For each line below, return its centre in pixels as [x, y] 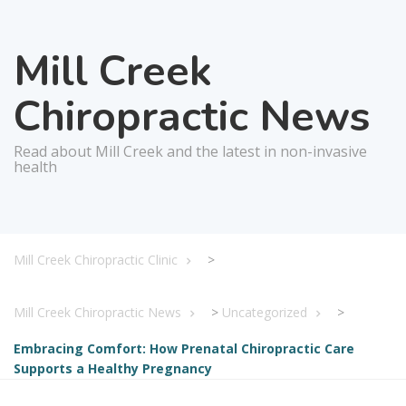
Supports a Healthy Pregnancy [113, 369]
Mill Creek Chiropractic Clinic [96, 260]
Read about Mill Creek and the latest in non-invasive [190, 152]
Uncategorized [265, 313]
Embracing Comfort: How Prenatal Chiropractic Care [184, 349]
